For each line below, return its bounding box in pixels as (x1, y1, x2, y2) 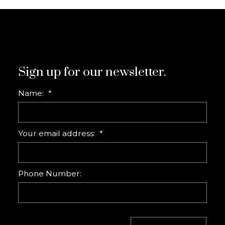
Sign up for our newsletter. (18, 64, 167, 80)
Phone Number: (18, 168, 82, 178)
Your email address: (18, 128, 97, 138)
